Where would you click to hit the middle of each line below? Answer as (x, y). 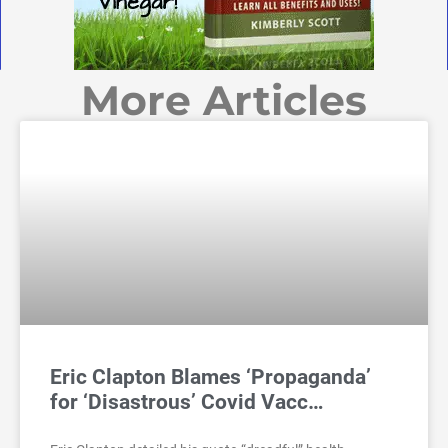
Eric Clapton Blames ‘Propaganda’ (210, 376)
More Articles (224, 99)
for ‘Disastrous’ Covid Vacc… (187, 401)
